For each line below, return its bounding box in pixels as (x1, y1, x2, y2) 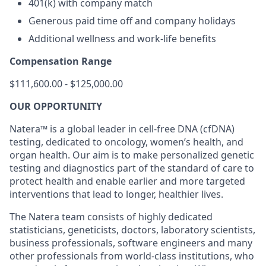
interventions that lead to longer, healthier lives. (9, 188, 223, 201)
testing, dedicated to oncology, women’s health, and (9, 135, 243, 148)
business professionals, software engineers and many (9, 236, 252, 249)
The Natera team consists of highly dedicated (9, 210, 213, 223)
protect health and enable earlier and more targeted (9, 175, 245, 188)
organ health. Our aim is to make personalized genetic (9, 148, 254, 161)
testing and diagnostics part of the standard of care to (9, 161, 254, 175)
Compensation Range (9, 55, 112, 68)
